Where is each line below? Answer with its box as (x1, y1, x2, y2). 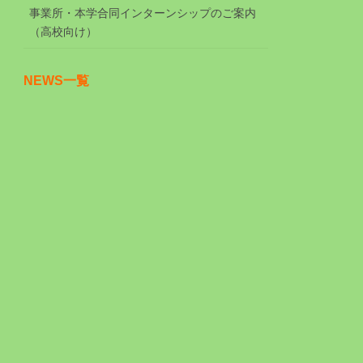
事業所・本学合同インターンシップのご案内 (29, 6, 257, 19)
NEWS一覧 (23, 73, 90, 88)
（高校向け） (29, 24, 98, 38)
